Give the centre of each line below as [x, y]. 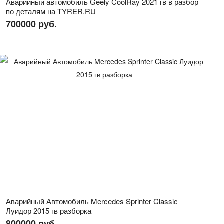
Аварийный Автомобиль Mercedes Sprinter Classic [92, 201]
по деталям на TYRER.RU [51, 11]
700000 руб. [31, 24]
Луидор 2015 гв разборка [49, 211]
